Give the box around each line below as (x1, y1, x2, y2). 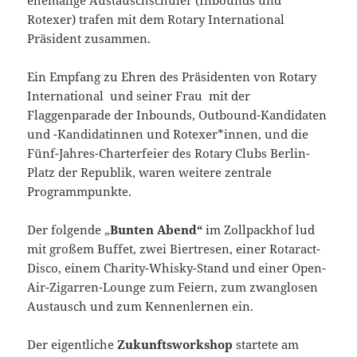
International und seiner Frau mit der (27, 87, 251, 104)
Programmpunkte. (27, 182, 132, 199)
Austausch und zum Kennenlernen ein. (27, 297, 254, 314)
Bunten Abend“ (110, 221, 203, 237)
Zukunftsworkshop (117, 335, 233, 352)
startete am (233, 335, 300, 352)
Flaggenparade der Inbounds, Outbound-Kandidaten (27, 106, 328, 123)
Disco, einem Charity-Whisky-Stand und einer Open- (27, 259, 327, 276)
